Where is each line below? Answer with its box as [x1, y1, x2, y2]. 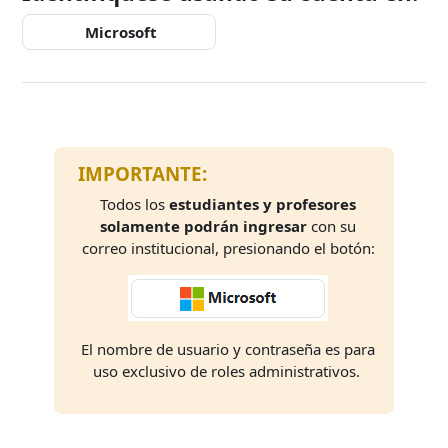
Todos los [100, 193, 169, 214]
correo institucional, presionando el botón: [81, 237, 375, 258]
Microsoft [80, 21, 157, 42]
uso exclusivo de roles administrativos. [92, 360, 364, 381]
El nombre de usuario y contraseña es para [81, 338, 375, 359]
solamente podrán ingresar [100, 215, 311, 236]
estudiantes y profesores [169, 193, 356, 214]
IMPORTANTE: [78, 160, 207, 186]
